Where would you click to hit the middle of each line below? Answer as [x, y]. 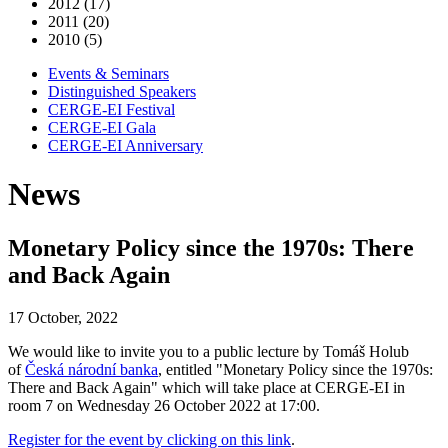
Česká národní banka [91, 369]
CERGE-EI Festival [111, 109]
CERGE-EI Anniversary [125, 145]
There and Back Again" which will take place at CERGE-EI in [206, 387]
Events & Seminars [108, 73]
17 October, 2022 [63, 317]
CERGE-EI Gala [102, 127]
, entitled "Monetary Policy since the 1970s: [295, 369]
